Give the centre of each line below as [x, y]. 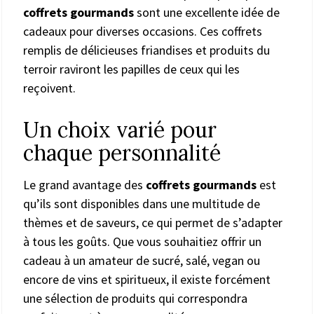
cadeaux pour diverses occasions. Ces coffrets [143, 31]
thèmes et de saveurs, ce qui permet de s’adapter [153, 222]
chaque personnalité [122, 152]
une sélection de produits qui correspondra [135, 298]
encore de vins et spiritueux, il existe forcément [147, 279]
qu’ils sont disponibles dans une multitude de [142, 203]
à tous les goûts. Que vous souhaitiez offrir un [142, 241]
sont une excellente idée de [207, 12]
